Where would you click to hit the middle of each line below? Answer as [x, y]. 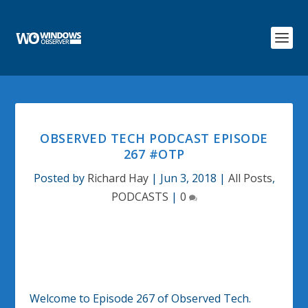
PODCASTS [140, 197]
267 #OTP [154, 154]
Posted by [60, 178]
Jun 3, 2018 [188, 178]
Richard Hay [118, 178]
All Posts [250, 178]
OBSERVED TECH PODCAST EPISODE [154, 138]
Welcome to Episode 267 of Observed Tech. [140, 298]
